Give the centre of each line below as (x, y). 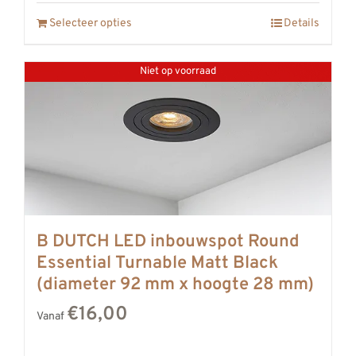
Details (302, 23)
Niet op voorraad (178, 71)
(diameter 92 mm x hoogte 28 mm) (175, 284)
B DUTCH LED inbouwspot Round (168, 242)
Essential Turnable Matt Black (157, 263)
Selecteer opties (91, 23)
